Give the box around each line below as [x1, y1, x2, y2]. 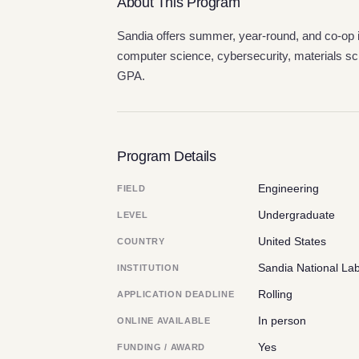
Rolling [258, 288, 292, 301]
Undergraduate [258, 208, 335, 221]
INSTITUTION [117, 263, 179, 272]
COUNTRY [117, 236, 165, 246]
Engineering [258, 182, 319, 195]
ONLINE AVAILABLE [117, 316, 211, 325]
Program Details [117, 147, 216, 164]
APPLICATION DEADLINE [117, 289, 235, 299]
